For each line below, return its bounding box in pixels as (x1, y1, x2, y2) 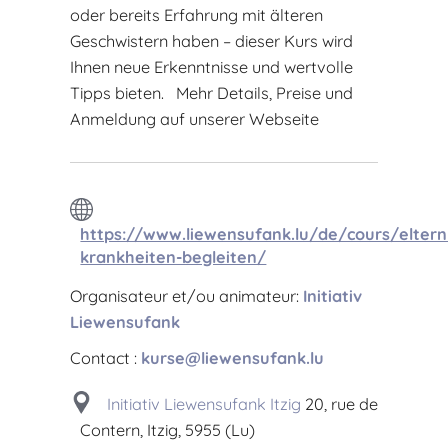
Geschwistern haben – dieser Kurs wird (70, 30, 354, 51)
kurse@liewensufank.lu (141, 347, 325, 368)
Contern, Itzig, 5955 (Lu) (80, 419, 256, 440)
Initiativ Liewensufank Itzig (107, 393, 302, 414)
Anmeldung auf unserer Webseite (70, 108, 320, 129)
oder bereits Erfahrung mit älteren (70, 4, 324, 25)
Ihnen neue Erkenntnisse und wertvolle (70, 56, 354, 77)
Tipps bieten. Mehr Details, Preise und (70, 82, 354, 103)
